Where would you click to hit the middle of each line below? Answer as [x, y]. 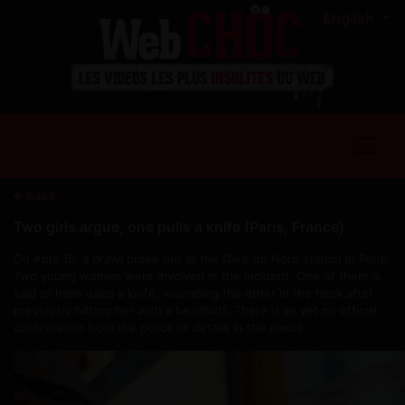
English [351, 18]
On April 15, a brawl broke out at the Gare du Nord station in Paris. [202, 258]
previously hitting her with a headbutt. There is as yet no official [195, 310]
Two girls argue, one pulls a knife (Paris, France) [179, 226]
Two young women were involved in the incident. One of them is [197, 275]
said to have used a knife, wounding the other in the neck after [193, 292]
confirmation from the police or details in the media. [160, 327]
